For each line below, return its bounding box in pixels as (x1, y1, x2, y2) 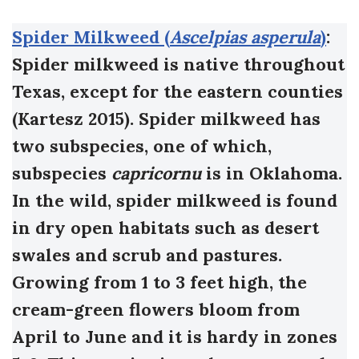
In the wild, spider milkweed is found (12, 189, 337, 212)
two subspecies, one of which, (12, 135, 272, 158)
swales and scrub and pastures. (12, 244, 282, 267)
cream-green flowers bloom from (12, 298, 300, 321)
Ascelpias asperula (170, 26, 321, 49)
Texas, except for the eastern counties (12, 80, 343, 103)
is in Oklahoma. (201, 162, 342, 185)
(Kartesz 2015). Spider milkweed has (12, 107, 321, 131)
